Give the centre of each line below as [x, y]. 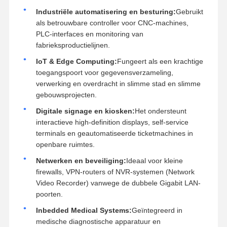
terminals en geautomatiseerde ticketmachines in [114, 133]
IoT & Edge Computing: [76, 61]
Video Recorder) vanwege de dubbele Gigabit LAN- [118, 183]
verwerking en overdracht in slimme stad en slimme [118, 83]
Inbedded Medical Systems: [84, 210]
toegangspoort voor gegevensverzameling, [104, 72]
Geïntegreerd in [157, 210]
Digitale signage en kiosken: [85, 111]
